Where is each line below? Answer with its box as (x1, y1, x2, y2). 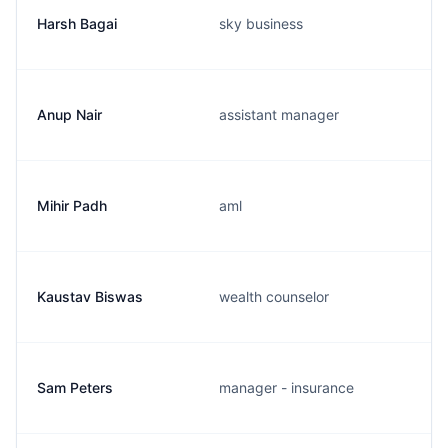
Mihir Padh (37, 197, 107, 214)
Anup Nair (37, 106, 102, 123)
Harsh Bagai (37, 15, 117, 32)
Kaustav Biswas (37, 288, 143, 305)
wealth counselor (219, 288, 329, 305)
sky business (219, 15, 303, 32)
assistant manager (219, 106, 339, 123)
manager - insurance (219, 379, 354, 396)
